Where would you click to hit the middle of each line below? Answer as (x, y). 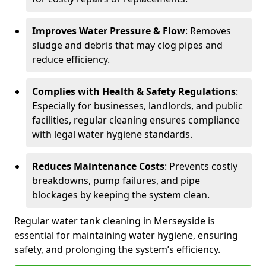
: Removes (208, 31)
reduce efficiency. (71, 59)
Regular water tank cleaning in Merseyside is (115, 221)
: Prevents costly (201, 166)
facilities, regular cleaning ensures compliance (136, 120)
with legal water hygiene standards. (112, 134)
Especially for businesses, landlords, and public (137, 106)
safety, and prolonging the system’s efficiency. (117, 249)
